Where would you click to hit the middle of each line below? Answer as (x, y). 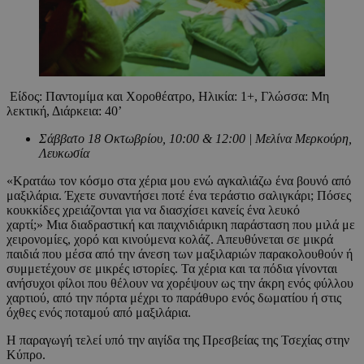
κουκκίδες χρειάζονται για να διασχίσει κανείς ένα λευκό (153, 210)
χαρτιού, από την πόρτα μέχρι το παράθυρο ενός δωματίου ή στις (174, 297)
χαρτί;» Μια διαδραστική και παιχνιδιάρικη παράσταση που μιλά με (181, 224)
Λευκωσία (64, 153)
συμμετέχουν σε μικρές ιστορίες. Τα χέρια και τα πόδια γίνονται (172, 268)
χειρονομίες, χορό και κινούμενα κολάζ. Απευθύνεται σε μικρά (170, 239)
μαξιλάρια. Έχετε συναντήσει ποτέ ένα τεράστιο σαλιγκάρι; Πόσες (179, 195)
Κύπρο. (28, 354)
